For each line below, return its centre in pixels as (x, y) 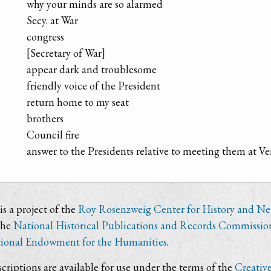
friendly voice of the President (93, 86)
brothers (45, 119)
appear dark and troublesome (92, 70)
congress (45, 37)
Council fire (53, 135)
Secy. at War (52, 21)
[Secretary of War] (66, 53)
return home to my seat (78, 102)
